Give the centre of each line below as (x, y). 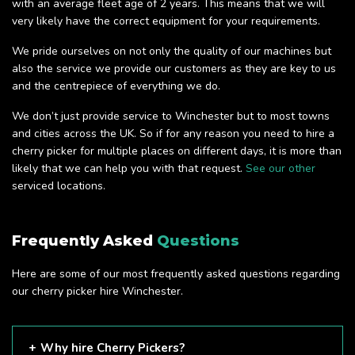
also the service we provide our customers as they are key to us (174, 69)
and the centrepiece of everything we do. (116, 86)
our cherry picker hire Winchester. (97, 292)
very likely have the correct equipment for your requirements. (166, 21)
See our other (281, 169)
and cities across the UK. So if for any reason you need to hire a (173, 134)
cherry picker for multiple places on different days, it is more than (177, 151)
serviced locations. (59, 186)
